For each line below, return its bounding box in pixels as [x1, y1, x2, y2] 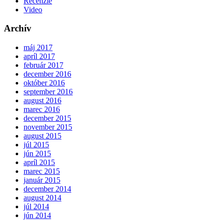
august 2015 [24, 132, 61, 140]
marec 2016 [24, 105, 60, 114]
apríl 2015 [24, 158, 55, 167]
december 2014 [24, 185, 71, 193]
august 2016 [24, 96, 61, 105]
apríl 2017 [24, 52, 55, 61]
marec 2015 [24, 167, 60, 176]
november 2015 [24, 123, 72, 132]
